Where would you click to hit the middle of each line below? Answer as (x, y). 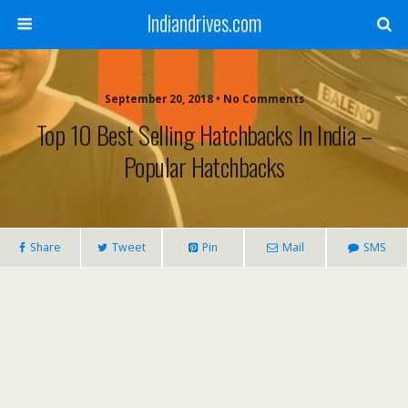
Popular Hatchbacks (204, 166)
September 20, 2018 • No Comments (204, 99)
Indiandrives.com (204, 23)
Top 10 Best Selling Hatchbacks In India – (204, 134)
